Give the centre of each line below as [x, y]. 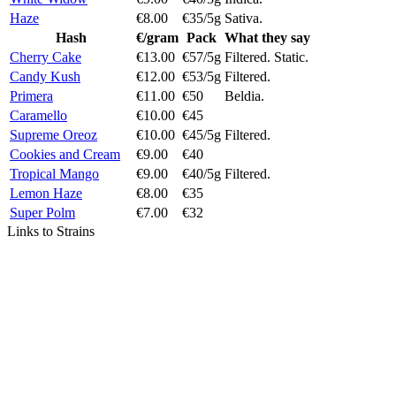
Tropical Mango [54, 173]
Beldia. [244, 95]
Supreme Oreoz [53, 134]
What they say [267, 37]
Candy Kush [45, 76]
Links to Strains [51, 231]
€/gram [157, 37]
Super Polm [42, 212]
